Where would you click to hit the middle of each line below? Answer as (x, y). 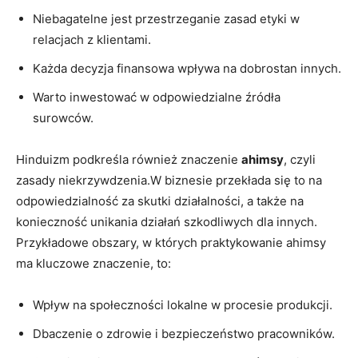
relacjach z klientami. (92, 39)
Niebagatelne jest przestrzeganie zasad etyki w (166, 18)
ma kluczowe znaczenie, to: (93, 263)
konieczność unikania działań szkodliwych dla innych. (167, 221)
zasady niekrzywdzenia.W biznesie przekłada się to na (169, 180)
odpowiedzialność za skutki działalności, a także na (160, 201)
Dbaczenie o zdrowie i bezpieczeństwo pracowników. (184, 333)
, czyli (300, 159)
